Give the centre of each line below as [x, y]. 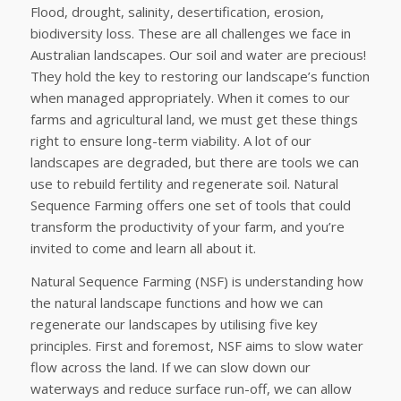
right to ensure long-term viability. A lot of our [171, 141]
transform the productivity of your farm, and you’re [187, 227]
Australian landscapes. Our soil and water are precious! [198, 55]
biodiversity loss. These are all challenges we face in [190, 34]
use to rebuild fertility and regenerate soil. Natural [184, 184]
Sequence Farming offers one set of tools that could [190, 205]
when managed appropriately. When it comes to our [190, 98]
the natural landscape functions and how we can [176, 302]
